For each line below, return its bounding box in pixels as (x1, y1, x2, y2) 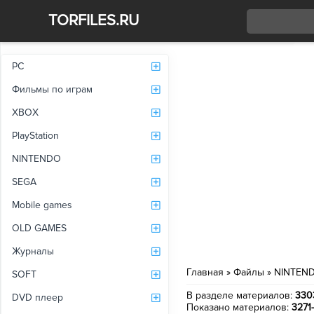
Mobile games (12, 199, 72, 211)
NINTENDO (12, 153, 61, 165)
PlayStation (12, 130, 59, 142)
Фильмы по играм (12, 83, 93, 95)
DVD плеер (12, 292, 63, 303)
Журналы (12, 245, 54, 257)
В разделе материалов (186, 289, 290, 301)
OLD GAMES (12, 222, 67, 234)
